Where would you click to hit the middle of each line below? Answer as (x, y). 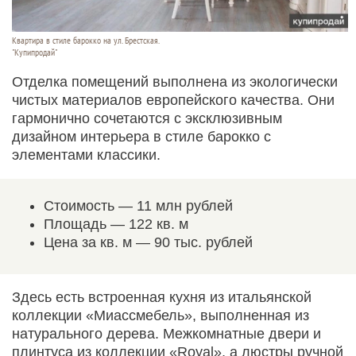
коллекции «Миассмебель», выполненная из (161, 316)
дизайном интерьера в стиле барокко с (141, 137)
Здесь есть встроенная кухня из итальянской (162, 298)
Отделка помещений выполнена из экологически (175, 82)
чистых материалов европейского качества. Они (173, 101)
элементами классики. (86, 155)
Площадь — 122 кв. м (116, 224)
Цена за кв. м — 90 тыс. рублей (148, 243)
